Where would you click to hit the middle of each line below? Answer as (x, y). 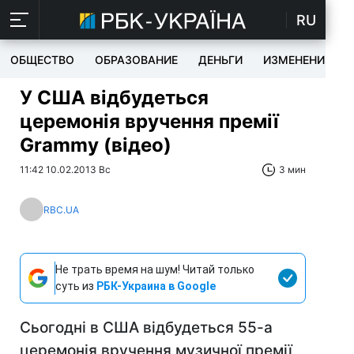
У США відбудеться (114, 98)
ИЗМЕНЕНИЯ (298, 60)
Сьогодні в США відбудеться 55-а (146, 328)
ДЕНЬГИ (220, 60)
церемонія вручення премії (149, 121)
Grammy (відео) (96, 145)
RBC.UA (61, 209)
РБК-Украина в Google (156, 286)
